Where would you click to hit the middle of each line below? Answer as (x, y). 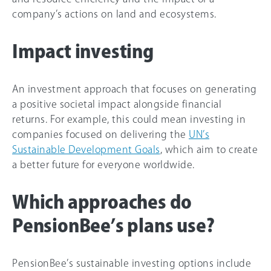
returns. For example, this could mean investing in (129, 119)
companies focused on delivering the (100, 134)
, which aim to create (209, 149)
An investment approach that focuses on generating (135, 89)
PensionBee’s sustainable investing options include (132, 263)
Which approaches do (102, 202)
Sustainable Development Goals (86, 149)
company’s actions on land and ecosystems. (114, 14)
